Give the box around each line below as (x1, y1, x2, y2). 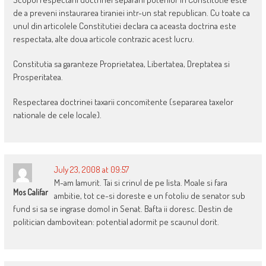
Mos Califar (12, 187, 48, 198)
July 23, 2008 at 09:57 (53, 164, 129, 176)
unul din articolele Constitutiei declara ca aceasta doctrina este (12, 20, 236, 32)
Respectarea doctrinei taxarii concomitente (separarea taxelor (12, 96, 233, 108)
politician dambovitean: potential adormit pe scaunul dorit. (12, 216, 219, 228)
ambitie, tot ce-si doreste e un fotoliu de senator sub (53, 190, 245, 202)
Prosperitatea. (12, 71, 63, 83)
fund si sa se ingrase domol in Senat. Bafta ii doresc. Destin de (12, 203, 233, 215)
